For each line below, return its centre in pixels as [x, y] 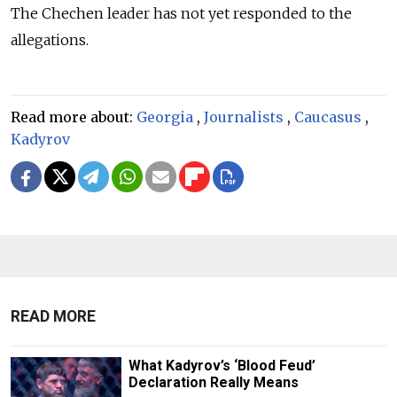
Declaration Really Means [213, 383]
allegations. [50, 40]
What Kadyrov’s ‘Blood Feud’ [222, 366]
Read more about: [74, 117]
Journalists [244, 117]
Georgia [165, 117]
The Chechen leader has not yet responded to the [181, 14]
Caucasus [328, 117]
